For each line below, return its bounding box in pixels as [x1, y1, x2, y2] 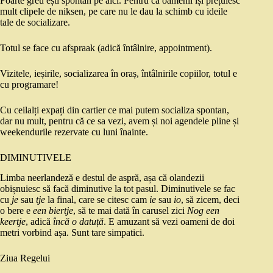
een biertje [33, 205, 73, 216]
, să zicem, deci [181, 194, 239, 205]
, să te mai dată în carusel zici [73, 205, 187, 216]
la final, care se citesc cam [48, 194, 149, 205]
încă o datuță [53, 216, 104, 227]
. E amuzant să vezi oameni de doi [104, 216, 235, 227]
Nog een [187, 205, 219, 216]
